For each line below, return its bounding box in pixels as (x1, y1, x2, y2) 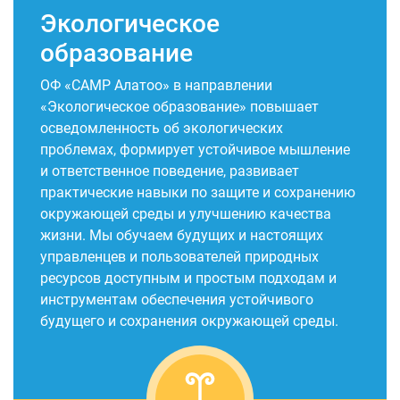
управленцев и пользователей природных (40, 248, 319, 265)
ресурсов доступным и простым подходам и (40, 270, 337, 287)
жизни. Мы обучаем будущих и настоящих (40, 227, 323, 244)
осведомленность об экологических (40, 120, 283, 137)
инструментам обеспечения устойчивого (40, 291, 313, 308)
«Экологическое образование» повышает (40, 98, 319, 115)
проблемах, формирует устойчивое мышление (40, 141, 350, 158)
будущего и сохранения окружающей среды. (40, 312, 338, 329)
